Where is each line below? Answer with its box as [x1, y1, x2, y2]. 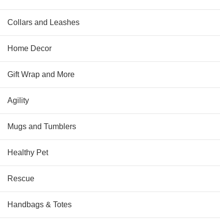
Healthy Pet [7, 148, 48, 157]
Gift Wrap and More [7, 70, 75, 79]
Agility [7, 96, 29, 105]
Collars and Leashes [7, 18, 80, 27]
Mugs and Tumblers [7, 122, 76, 131]
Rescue [7, 174, 34, 183]
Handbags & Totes [7, 200, 72, 209]
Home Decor [7, 44, 52, 53]
